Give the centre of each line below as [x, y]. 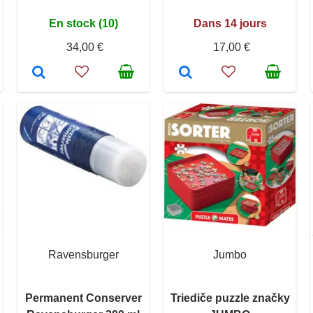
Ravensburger [83, 254]
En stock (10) [83, 23]
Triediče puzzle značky [230, 298]
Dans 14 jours [230, 23]
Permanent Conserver [83, 298]
